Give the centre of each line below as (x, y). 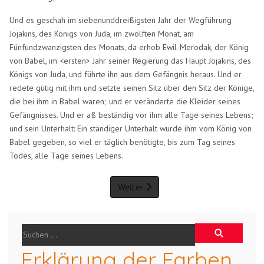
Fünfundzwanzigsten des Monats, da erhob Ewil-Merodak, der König (129, 47)
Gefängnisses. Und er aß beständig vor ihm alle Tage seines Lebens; (132, 115)
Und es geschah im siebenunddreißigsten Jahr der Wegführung (121, 20)
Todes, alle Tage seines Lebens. (67, 155)
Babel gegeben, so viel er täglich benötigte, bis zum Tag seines (123, 142)
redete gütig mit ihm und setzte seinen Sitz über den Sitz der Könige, (132, 88)
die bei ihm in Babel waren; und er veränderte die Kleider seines (125, 101)
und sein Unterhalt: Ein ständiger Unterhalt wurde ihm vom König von (131, 128)
